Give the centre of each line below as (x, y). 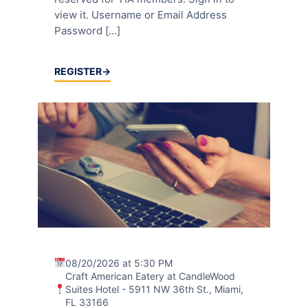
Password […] (87, 30)
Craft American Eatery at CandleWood (150, 276)
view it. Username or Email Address (141, 14)
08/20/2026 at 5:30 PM (119, 263)
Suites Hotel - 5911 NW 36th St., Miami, (154, 289)
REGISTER (78, 71)
